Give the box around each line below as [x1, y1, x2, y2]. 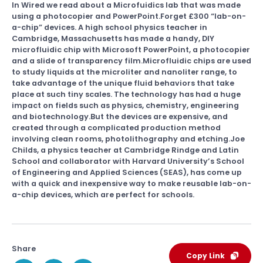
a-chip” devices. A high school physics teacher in [12, 22, 207, 32]
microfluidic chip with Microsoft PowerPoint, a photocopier [12, 45, 250, 55]
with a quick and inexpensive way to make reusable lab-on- [12, 178, 251, 188]
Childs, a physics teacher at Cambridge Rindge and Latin [12, 145, 239, 155]
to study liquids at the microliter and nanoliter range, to [12, 67, 237, 77]
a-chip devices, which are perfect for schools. [12, 190, 194, 200]
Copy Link [186, 251, 225, 261]
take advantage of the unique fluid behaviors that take [12, 78, 234, 88]
